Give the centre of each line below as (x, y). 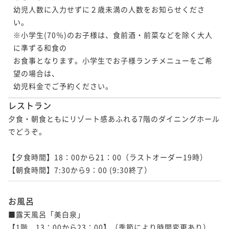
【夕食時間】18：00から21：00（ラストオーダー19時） (108, 157)
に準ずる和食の (40, 47)
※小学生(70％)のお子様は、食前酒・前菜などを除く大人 (113, 35)
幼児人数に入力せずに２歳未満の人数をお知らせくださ (109, 9)
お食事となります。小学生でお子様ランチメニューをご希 (113, 60)
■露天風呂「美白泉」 (47, 214)
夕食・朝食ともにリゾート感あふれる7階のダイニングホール (114, 118)
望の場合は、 (36, 73)
